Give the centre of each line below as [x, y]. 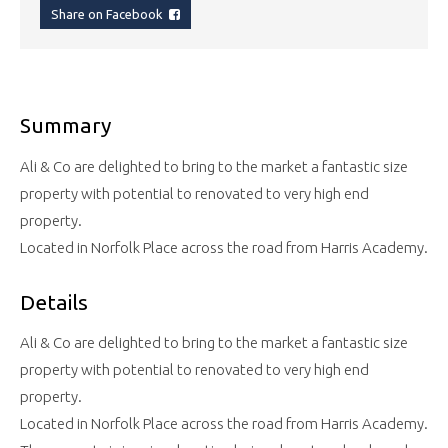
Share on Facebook [110, 14]
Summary [65, 125]
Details [54, 301]
